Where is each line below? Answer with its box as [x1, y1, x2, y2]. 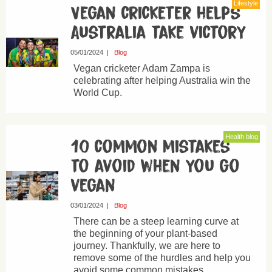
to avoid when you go [70, 157, 240, 176]
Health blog [225, 133, 258, 140]
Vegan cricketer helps [70, 4, 241, 23]
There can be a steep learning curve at [73, 216, 239, 226]
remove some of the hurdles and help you [73, 253, 251, 263]
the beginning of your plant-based [73, 228, 217, 239]
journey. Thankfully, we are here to [73, 240, 220, 251]
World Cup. [73, 87, 122, 98]
